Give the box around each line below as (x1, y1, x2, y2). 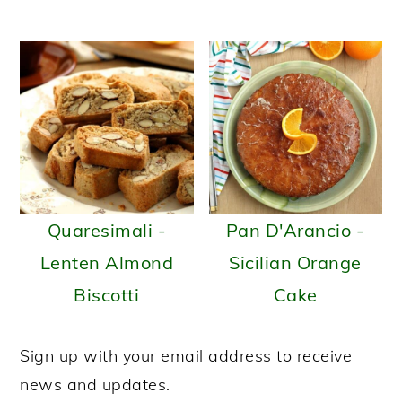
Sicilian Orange (229, 250, 362, 274)
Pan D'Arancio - (225, 218, 365, 241)
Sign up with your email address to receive (20, 345, 353, 366)
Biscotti (74, 283, 140, 306)
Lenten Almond (39, 250, 174, 274)
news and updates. (20, 373, 170, 395)
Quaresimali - (47, 218, 167, 241)
